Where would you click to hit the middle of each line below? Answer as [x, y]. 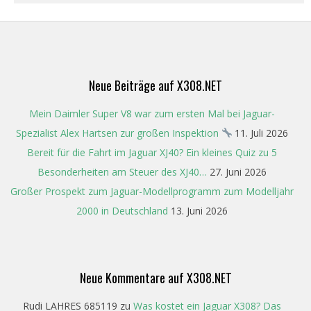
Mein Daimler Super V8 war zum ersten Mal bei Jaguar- [152, 113]
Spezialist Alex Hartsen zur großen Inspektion [118, 133]
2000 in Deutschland [122, 210]
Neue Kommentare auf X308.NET [155, 277]
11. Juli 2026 [262, 133]
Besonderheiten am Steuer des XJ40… [122, 171]
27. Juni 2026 [238, 171]
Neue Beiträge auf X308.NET [155, 85]
